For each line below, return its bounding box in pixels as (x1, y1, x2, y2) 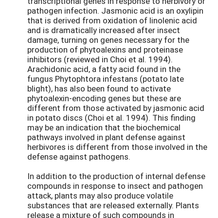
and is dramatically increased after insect (27, 24, 180, 36)
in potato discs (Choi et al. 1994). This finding (27, 111, 196, 123)
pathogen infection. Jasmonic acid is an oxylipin (27, 4, 203, 16)
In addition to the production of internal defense (27, 170, 205, 182)
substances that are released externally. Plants (27, 199, 199, 211)
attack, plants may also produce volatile (27, 189, 173, 201)
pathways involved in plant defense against (27, 131, 185, 143)
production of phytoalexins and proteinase (27, 43, 183, 55)
